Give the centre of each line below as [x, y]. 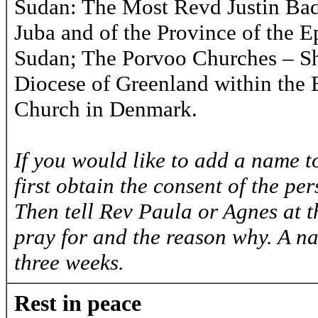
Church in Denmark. [106, 109]
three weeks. [69, 262]
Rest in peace [78, 303]
